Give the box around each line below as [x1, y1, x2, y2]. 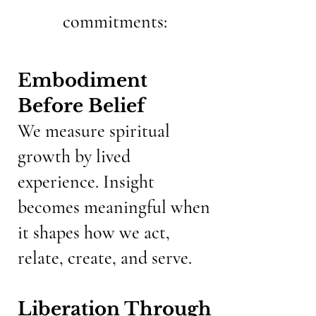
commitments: [62, 11, 167, 32]
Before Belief [18, 95, 145, 117]
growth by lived [18, 145, 130, 167]
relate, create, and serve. [18, 247, 192, 269]
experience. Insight [18, 171, 154, 193]
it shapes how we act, [18, 221, 170, 243]
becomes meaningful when [18, 196, 210, 218]
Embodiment [18, 69, 147, 92]
